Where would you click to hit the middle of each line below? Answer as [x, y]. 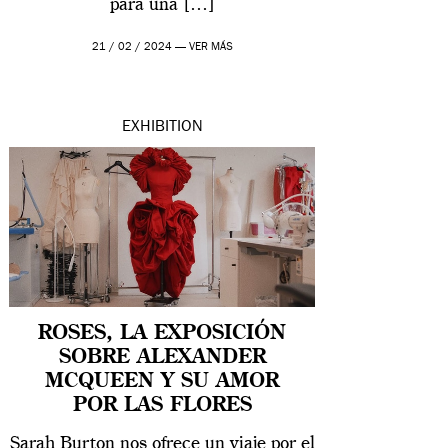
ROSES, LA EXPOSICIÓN [162, 333]
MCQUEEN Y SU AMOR [162, 381]
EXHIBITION [162, 127]
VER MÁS [210, 47]
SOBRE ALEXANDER [162, 357]
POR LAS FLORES [162, 405]
